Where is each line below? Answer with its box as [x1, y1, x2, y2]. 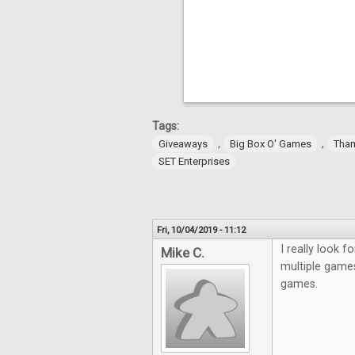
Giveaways [158, 138, 208, 151]
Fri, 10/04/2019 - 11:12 [157, 224, 246, 236]
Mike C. [161, 245, 204, 261]
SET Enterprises [158, 155, 230, 168]
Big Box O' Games [230, 138, 311, 151]
